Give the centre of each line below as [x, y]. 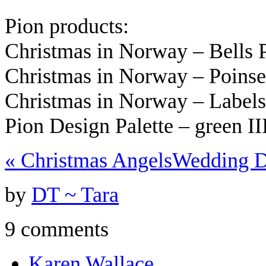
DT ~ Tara [75, 194]
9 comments [57, 229]
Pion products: [67, 26]
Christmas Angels [94, 160]
